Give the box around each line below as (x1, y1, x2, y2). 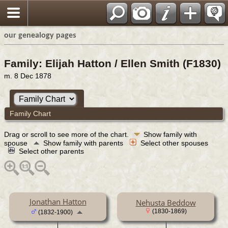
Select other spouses (140, 138, 210, 147)
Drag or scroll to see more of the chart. (4, 130, 131, 138)
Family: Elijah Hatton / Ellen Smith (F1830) (4, 58, 221, 69)
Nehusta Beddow (135, 197, 196, 208)
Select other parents (19, 147, 86, 155)
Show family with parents (43, 138, 125, 147)
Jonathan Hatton (29, 196, 87, 207)
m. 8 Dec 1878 (4, 72, 51, 80)
